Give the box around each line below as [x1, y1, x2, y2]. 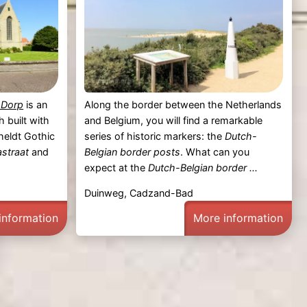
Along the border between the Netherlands [84, 99, 282, 111]
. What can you [180, 146, 250, 158]
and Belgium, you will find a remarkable [84, 114, 263, 127]
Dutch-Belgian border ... [148, 162, 258, 174]
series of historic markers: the [84, 130, 225, 143]
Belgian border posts [84, 146, 181, 158]
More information [193, 211, 284, 225]
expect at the [84, 162, 149, 174]
